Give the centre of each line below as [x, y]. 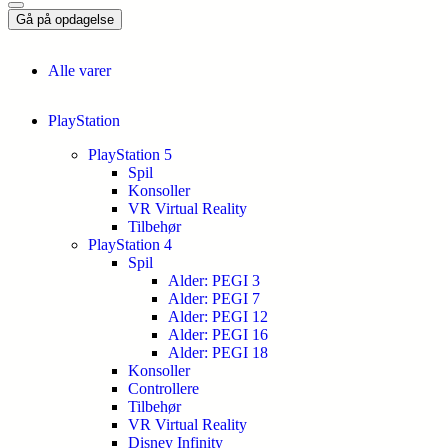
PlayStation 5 [130, 154]
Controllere [163, 388]
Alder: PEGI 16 [218, 334]
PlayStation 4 [130, 244]
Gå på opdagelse [65, 19]
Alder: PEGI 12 [218, 316]
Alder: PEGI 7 [214, 298]
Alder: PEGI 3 [214, 280]
